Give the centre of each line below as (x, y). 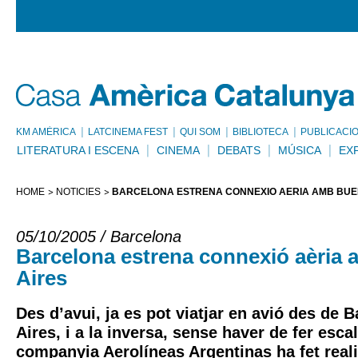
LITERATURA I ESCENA (78, 150)
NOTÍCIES (78, 192)
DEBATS (239, 150)
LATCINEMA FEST (128, 132)
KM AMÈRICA (46, 132)
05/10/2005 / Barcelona (99, 237)
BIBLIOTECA (261, 132)
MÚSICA (300, 150)
